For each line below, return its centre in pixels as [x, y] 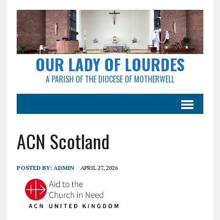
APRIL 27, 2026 [99, 168]
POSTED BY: [35, 168]
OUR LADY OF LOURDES [110, 64]
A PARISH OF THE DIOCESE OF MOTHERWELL [110, 79]
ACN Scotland [63, 141]
